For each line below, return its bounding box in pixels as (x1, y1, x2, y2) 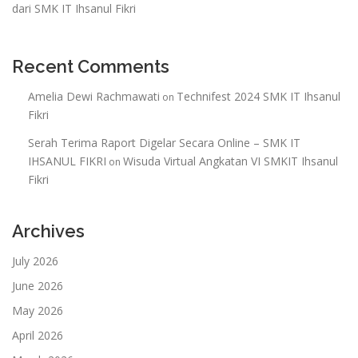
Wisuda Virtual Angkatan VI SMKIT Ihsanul (123, 153, 338, 169)
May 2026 (12, 303, 63, 319)
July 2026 (12, 253, 58, 269)
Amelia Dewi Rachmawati (28, 88, 160, 104)
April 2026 (12, 328, 63, 344)
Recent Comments (12, 55, 169, 77)
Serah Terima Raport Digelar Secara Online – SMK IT (28, 135, 300, 151)
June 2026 (12, 278, 63, 294)
